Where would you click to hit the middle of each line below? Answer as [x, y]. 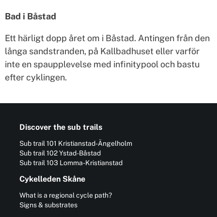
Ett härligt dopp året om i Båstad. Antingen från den [107, 38]
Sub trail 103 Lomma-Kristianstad [71, 163]
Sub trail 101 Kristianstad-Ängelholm [76, 144]
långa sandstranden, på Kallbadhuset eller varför [102, 51]
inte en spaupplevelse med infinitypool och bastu [102, 64]
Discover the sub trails [61, 127]
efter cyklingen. [36, 77]
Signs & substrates [48, 205]
